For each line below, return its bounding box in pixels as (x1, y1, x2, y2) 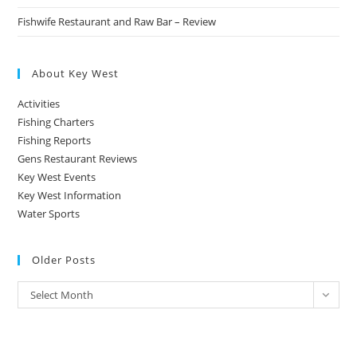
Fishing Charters (18, 115, 95, 129)
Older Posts (32, 253, 96, 267)
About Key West (32, 66, 120, 80)
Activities (18, 96, 61, 111)
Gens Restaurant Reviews (18, 151, 138, 166)
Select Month (30, 288, 94, 302)
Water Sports (18, 206, 80, 221)
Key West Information (18, 188, 122, 202)
